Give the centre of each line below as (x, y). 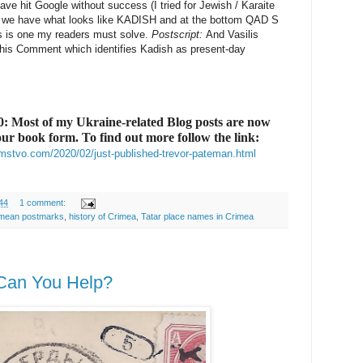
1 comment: (43, 203)
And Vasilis (232, 35)
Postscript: (179, 35)
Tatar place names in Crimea (197, 217)
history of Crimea (102, 217)
